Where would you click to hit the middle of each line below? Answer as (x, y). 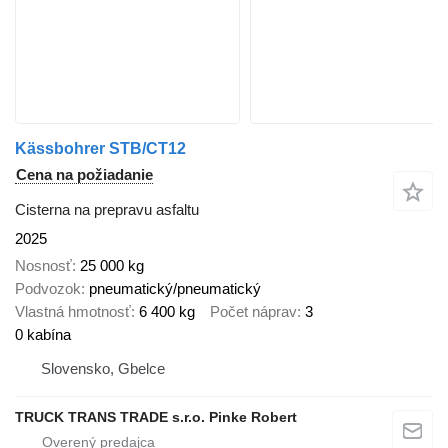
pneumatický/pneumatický (175, 288)
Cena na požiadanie (84, 175)
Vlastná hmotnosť (73, 311)
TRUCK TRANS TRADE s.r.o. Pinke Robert (156, 416)
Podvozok (48, 288)
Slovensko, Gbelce (103, 368)
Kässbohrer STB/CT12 (100, 149)
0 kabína (43, 334)
